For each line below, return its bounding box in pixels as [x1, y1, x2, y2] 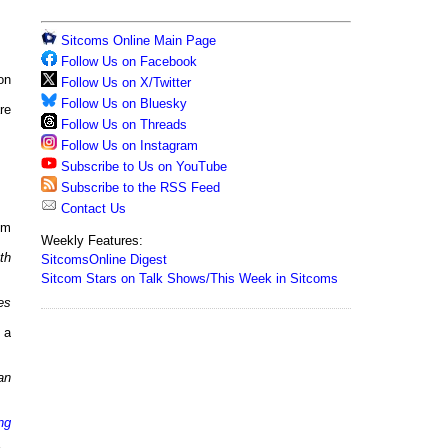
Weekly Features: [41, 233, 143, 248]
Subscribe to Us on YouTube [61, 159, 227, 174]
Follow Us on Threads [61, 117, 187, 132]
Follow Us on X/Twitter [61, 75, 191, 90]
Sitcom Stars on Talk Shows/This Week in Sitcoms [41, 271, 338, 286]
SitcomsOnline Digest [41, 252, 167, 267]
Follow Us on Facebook [61, 54, 197, 69]
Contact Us [57, 201, 126, 216]
